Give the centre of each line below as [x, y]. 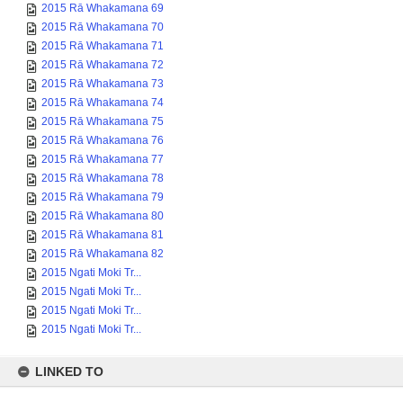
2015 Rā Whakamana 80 [103, 198]
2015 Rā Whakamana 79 [103, 179]
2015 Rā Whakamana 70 [103, 9]
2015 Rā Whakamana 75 [103, 103]
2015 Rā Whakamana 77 [103, 141]
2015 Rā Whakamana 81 [103, 217]
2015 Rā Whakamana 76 [103, 122]
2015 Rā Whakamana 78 [103, 160]
